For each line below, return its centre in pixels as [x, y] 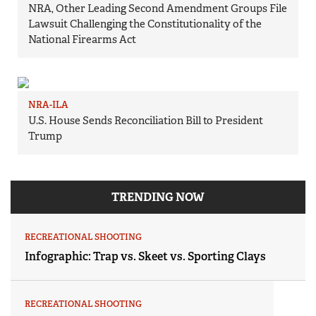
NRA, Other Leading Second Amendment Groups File [158, 9]
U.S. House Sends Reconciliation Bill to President [146, 121]
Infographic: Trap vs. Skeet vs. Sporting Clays [145, 257]
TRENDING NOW [158, 197]
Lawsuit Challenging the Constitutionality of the [145, 24]
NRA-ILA [48, 105]
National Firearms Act [82, 40]
